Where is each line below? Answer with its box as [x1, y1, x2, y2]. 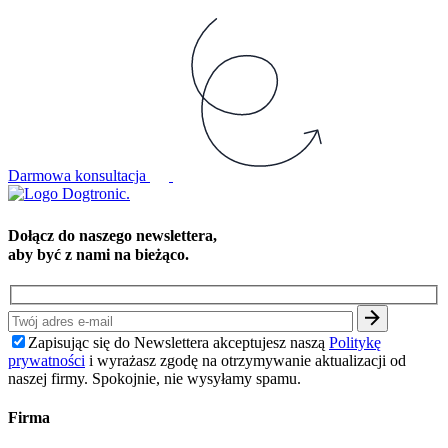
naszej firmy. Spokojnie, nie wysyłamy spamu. [8, 369, 301, 387]
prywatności [8, 351, 85, 369]
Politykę [329, 333, 381, 351]
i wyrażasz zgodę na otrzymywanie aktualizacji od [85, 351, 406, 369]
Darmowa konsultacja [8, 166, 150, 184]
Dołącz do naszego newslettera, [8, 226, 227, 244]
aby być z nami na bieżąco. [8, 245, 189, 263]
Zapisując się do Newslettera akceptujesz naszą [28, 333, 329, 351]
